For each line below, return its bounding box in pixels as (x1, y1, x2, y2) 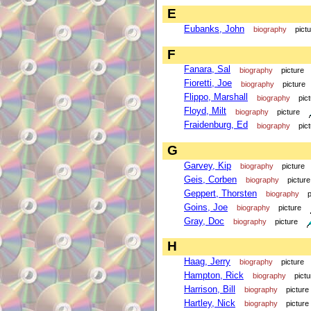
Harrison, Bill (184, 284, 235, 295)
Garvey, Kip (184, 160, 231, 171)
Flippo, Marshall (184, 92, 248, 103)
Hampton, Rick (184, 270, 244, 281)
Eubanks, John (184, 24, 244, 35)
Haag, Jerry (184, 256, 230, 267)
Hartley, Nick (184, 298, 235, 309)
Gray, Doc (184, 215, 224, 226)
